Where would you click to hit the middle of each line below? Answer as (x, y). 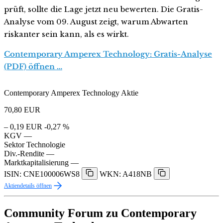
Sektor (14, 145)
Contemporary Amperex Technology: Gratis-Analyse (108, 54)
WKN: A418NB (126, 174)
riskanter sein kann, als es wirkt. (66, 34)
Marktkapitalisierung (36, 163)
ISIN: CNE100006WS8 (42, 174)
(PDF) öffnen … (33, 67)
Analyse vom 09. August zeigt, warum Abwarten (96, 22)
